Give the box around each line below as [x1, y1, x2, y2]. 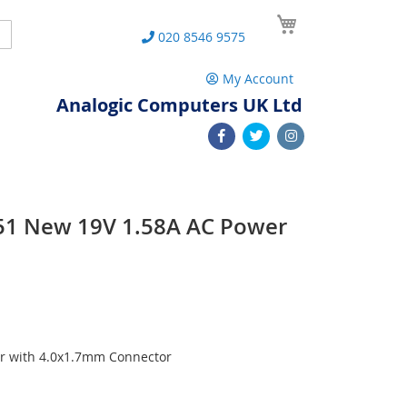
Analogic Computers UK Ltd [56, 93, 303, 117]
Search [2, 24, 44, 41]
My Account [223, 70, 293, 87]
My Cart [302, 8, 349, 25]
